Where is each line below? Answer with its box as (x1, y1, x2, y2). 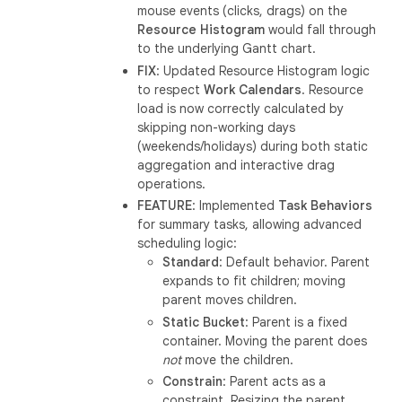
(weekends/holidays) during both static (137, 137, 369, 154)
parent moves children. (162, 292, 298, 308)
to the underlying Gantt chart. (137, 40, 317, 57)
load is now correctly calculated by (137, 100, 345, 117)
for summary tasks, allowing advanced (137, 216, 363, 232)
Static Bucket (162, 313, 246, 330)
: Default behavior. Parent (219, 254, 371, 270)
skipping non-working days (137, 118, 296, 135)
